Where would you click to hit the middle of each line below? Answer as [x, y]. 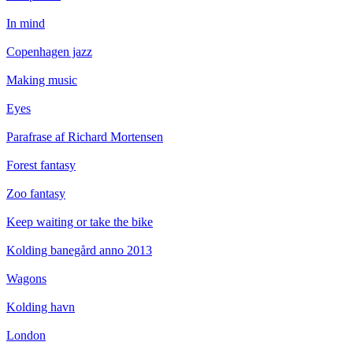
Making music [42, 80]
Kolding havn [41, 307]
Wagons [26, 279]
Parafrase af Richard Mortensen [85, 137]
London [26, 336]
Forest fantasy [41, 165]
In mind [26, 24]
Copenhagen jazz [49, 52]
